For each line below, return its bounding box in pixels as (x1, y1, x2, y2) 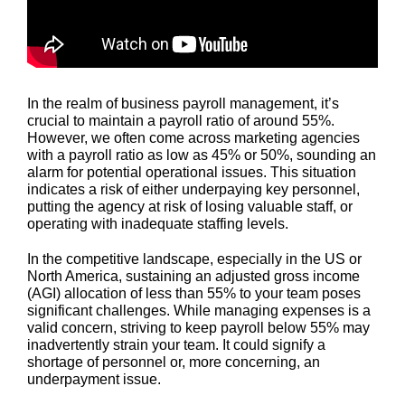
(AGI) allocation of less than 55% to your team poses (27, 286, 361, 302)
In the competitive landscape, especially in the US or (27, 251, 362, 268)
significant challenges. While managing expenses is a (27, 303, 371, 319)
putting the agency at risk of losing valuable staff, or (27, 199, 353, 215)
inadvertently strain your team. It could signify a (27, 337, 325, 353)
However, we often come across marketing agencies (27, 130, 360, 146)
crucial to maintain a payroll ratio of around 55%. (27, 113, 334, 129)
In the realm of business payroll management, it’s (27, 96, 339, 112)
